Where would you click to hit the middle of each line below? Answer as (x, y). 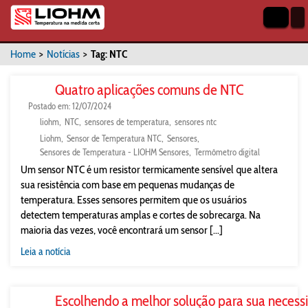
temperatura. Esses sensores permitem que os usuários (134, 200)
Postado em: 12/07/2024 (70, 106)
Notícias (63, 54)
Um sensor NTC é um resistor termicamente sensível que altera (149, 169)
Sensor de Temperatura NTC (114, 138)
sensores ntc (196, 122)
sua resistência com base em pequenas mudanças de (128, 185)
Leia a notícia (46, 252)
